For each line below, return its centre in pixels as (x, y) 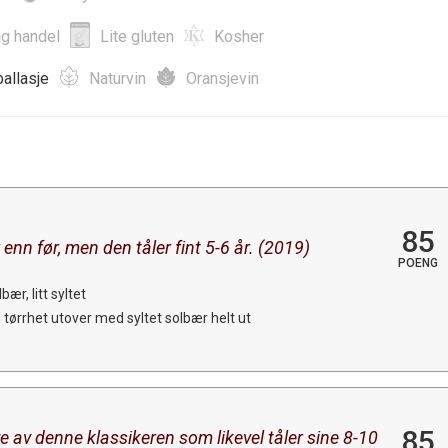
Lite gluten (137, 36)
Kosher (239, 36)
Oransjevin (222, 78)
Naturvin (117, 78)
